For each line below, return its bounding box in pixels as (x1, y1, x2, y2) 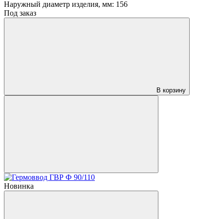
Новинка (4, 181, 34, 190)
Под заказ (4, 8, 36, 17)
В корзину (156, 86, 186, 94)
